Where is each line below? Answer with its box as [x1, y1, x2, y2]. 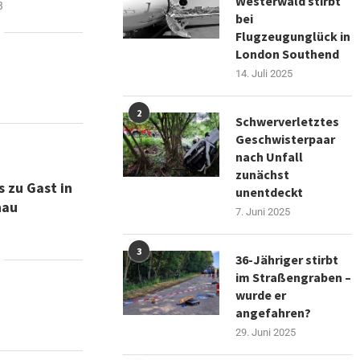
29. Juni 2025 [235, 325, 297, 338]
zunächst [235, 166, 290, 182]
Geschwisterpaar [235, 130, 336, 147]
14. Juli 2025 [235, 67, 293, 80]
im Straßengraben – [235, 268, 352, 285]
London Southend [235, 45, 340, 62]
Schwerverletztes [235, 112, 340, 129]
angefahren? [235, 304, 312, 321]
